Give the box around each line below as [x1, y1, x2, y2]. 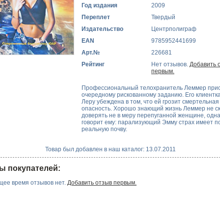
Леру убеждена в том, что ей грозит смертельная [82, 98, 219, 105]
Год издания [82, 2, 117, 9]
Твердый [151, 14, 175, 21]
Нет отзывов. [151, 61, 190, 68]
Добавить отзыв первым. [67, 179, 137, 187]
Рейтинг [82, 61, 105, 68]
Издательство [82, 26, 123, 33]
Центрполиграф [151, 26, 196, 33]
